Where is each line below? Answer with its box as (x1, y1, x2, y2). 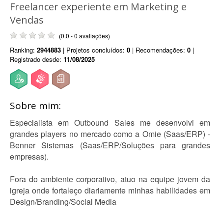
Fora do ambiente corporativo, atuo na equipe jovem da (10, 173, 210, 185)
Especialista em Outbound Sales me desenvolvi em (10, 117, 210, 128)
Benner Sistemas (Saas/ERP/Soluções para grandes (10, 139, 210, 151)
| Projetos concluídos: (61, 45, 127, 55)
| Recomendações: (130, 45, 187, 55)
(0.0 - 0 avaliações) (59, 31, 110, 40)
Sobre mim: (10, 99, 61, 112)
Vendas (10, 13, 44, 27)
